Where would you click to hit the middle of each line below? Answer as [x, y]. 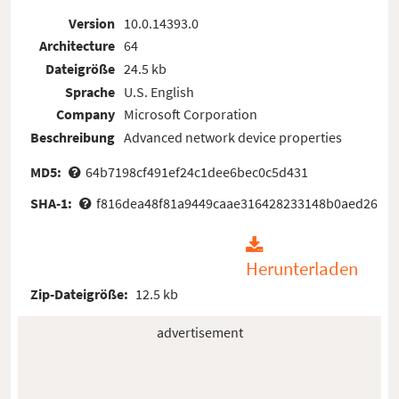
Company [86, 114]
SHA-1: [53, 203]
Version [92, 23]
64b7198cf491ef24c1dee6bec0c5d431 [196, 171]
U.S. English [159, 91]
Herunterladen [301, 269]
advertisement [199, 332]
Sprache [90, 91]
